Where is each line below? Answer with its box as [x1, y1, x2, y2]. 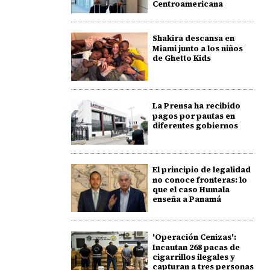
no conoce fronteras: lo [152, 175, 247, 186]
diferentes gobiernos [152, 121, 238, 131]
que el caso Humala [152, 184, 230, 195]
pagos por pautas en [152, 111, 235, 122]
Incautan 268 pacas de [152, 242, 240, 253]
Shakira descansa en [152, 33, 234, 43]
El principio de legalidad [152, 165, 251, 175]
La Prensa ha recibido [152, 101, 240, 111]
